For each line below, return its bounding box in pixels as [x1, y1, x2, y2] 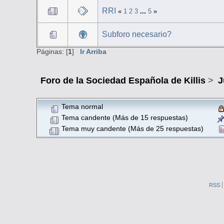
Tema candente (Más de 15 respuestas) [59, 114, 188, 122]
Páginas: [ [36, 47, 68, 56]
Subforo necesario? [102, 30, 172, 39]
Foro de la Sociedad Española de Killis [40, 75, 206, 86]
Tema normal [59, 103, 103, 111]
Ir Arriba [80, 47, 107, 56]
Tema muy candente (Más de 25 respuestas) [59, 125, 203, 133]
